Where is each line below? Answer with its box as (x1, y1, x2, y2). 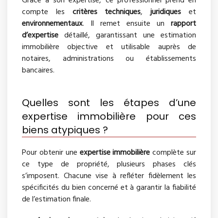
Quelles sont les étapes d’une (22, 95, 196, 109)
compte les (22, 5, 73, 18)
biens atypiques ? (22, 123, 108, 137)
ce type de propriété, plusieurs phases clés (22, 158, 196, 171)
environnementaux (22, 17, 83, 30)
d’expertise (22, 29, 58, 42)
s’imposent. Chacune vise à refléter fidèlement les (22, 169, 196, 182)
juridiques (150, 5, 182, 18)
